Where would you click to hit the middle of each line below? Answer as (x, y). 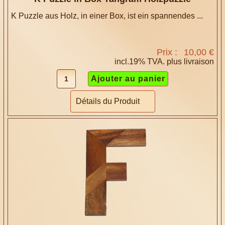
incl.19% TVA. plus (149, 62)
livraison (199, 62)
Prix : (168, 52)
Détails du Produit (107, 101)
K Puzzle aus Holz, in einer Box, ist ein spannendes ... (107, 16)
